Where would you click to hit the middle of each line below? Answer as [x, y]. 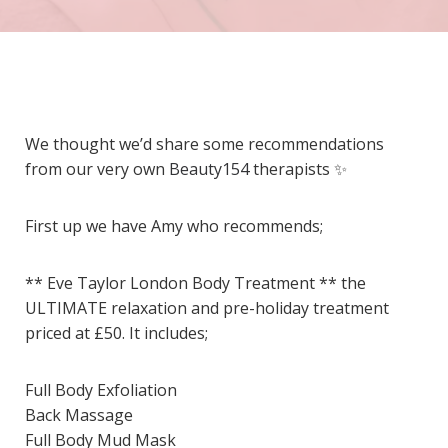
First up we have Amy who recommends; [174, 226]
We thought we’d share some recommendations [204, 144]
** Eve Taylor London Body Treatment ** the [195, 283]
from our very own [97, 169]
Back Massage [79, 415]
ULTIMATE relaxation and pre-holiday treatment [207, 308]
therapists [291, 169]
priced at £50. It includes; [116, 333]
